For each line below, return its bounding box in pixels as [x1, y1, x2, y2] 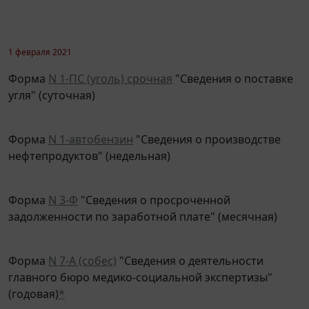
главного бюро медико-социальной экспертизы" [8, 259, 272, 275]
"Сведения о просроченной [78, 182, 230, 198]
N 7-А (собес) [48, 243, 117, 259]
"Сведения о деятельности [117, 243, 263, 259]
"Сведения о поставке [172, 61, 293, 77]
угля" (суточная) [8, 77, 95, 93]
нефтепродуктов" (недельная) [8, 138, 170, 154]
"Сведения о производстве [133, 121, 281, 137]
